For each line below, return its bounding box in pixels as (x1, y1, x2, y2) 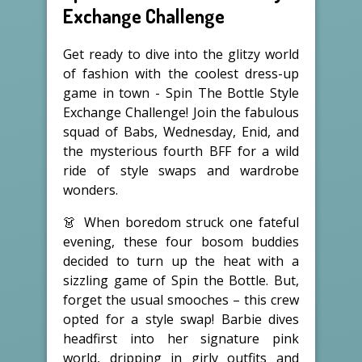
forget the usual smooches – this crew (63, 290, 299, 309)
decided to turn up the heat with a (63, 251, 299, 270)
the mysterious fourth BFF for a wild (63, 141, 299, 160)
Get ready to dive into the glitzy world (63, 44, 299, 63)
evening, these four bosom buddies (63, 232, 299, 250)
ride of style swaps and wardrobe (63, 161, 299, 179)
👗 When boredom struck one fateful (63, 213, 299, 231)
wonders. (63, 180, 118, 199)
